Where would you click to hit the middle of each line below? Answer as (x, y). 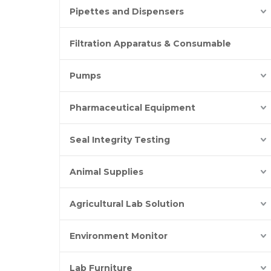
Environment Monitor (119, 236)
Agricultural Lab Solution (127, 204)
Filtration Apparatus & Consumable (150, 44)
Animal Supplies (106, 172)
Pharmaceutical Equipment (132, 108)
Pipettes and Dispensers (127, 11)
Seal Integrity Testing (120, 140)
